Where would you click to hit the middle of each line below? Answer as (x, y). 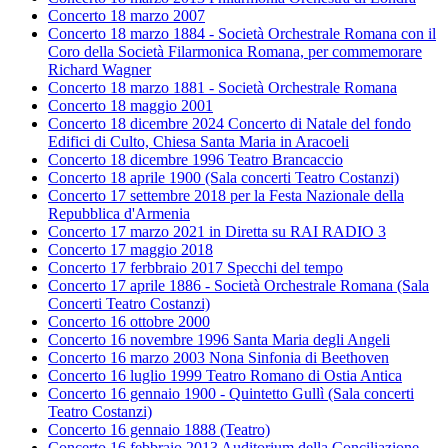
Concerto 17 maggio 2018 (130, 250)
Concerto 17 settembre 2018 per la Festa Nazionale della (226, 196)
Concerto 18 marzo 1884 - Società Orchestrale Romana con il (242, 34)
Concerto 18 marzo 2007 (126, 16)
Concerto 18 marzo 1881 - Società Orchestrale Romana (222, 88)
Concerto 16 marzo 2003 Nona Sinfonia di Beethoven (218, 358)
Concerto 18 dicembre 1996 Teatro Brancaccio (195, 160)
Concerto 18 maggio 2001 (130, 106)
